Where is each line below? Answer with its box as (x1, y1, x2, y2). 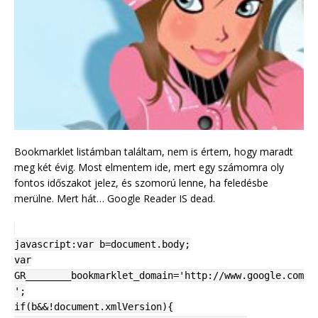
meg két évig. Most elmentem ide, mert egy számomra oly (14, 160, 284, 175)
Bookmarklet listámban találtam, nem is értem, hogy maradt (14, 145, 293, 159)
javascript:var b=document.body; (14, 238, 190, 251)
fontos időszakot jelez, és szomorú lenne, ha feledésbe (14, 176, 268, 190)
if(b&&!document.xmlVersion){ (14, 301, 173, 313)
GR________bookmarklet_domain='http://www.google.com (14, 270, 304, 282)
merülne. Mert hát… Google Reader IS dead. (14, 192, 215, 206)
